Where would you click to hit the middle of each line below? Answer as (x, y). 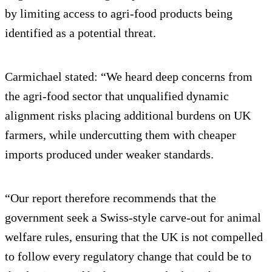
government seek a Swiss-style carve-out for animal (133, 217)
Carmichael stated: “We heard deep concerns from (129, 76)
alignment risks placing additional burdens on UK (128, 115)
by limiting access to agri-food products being (119, 13)
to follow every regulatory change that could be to (128, 256)
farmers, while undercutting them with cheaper (121, 134)
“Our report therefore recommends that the (110, 198)
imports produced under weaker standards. (109, 154)
